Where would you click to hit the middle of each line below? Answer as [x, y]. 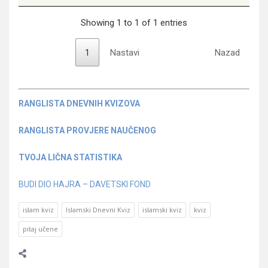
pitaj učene [40, 229]
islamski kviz [162, 209]
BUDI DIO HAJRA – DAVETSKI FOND [85, 184]
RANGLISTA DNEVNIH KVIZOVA [79, 103]
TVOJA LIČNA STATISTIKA [70, 157]
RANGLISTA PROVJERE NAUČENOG [87, 130]
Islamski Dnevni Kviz [98, 209]
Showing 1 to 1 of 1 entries [134, 22]
